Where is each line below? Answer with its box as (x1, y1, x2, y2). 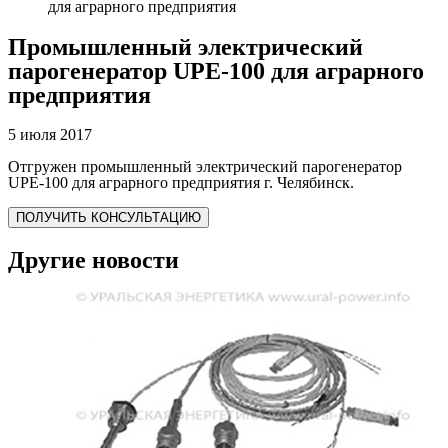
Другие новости (8, 247, 179, 274)
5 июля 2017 (8, 126, 92, 144)
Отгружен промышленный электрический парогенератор (8, 158, 402, 176)
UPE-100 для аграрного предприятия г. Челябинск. (8, 174, 354, 192)
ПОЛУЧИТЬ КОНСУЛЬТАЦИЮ (16, 210, 201, 226)
